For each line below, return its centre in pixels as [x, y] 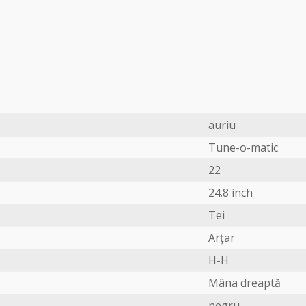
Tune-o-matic [243, 147]
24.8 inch [230, 192]
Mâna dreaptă [244, 282]
